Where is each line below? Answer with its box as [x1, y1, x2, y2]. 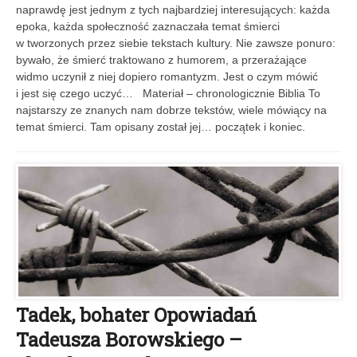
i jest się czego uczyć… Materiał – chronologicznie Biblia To [16, 86, 320, 100]
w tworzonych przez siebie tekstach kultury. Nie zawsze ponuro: [16, 36, 335, 49]
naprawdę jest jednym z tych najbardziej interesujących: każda [16, 2, 330, 16]
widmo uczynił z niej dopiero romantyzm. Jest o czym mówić [16, 69, 318, 83]
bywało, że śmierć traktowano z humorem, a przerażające [16, 53, 307, 66]
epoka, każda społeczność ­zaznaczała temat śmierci [16, 19, 280, 33]
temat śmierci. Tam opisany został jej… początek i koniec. [16, 120, 305, 133]
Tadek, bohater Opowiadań [16, 302, 257, 328]
